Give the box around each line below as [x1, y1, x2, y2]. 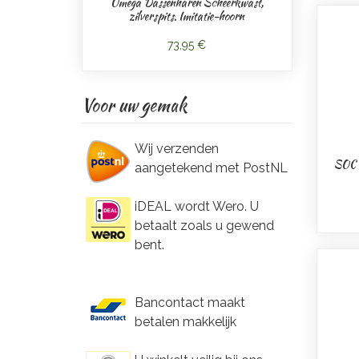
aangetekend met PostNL [135, 160, 288, 175]
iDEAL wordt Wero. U [135, 199, 259, 214]
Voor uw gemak [82, 92, 187, 118]
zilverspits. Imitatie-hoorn [129, 8, 245, 24]
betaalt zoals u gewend [135, 218, 274, 233]
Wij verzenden [135, 141, 219, 156]
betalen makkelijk [135, 314, 236, 329]
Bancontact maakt [135, 295, 245, 310]
